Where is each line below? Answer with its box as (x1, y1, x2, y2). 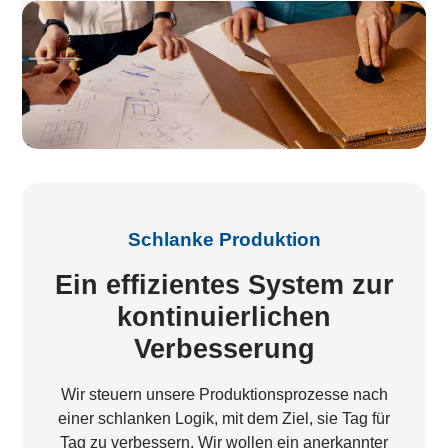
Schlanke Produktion (127, 228, 321, 250)
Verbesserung (133, 332, 315, 364)
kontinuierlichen (117, 300, 331, 332)
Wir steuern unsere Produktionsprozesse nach (60, 386, 388, 404)
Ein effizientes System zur (54, 268, 394, 300)
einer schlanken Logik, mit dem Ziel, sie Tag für (58, 410, 390, 428)
